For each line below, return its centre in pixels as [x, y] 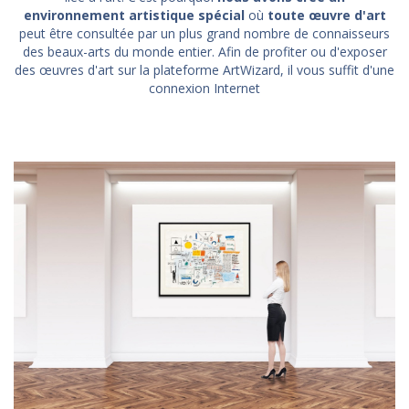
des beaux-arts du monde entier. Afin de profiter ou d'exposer [204, 51]
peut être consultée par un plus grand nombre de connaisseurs [204, 33]
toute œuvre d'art [326, 15]
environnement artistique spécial [134, 15]
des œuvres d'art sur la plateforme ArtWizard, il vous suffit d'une [204, 69]
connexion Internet [204, 88]
